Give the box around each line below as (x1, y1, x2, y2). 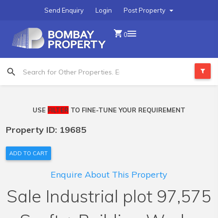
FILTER (47, 106, 69, 114)
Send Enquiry (44, 6, 84, 14)
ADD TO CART (9, 150, 48, 157)
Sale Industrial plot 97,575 (6, 185, 211, 207)
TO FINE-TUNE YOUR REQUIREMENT (68, 106, 185, 114)
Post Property (124, 6, 167, 14)
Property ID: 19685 (6, 124, 86, 135)
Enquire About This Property (50, 169, 167, 180)
